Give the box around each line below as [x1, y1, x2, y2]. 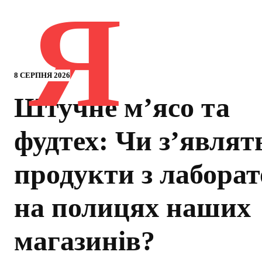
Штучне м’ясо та [14, 92, 230, 123]
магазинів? [14, 225, 155, 256]
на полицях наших [14, 192, 251, 223]
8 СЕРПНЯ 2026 [14, 71, 70, 80]
